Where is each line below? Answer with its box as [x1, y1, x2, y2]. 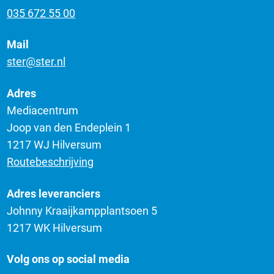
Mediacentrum [7, 103, 79, 117]
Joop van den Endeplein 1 [7, 120, 131, 134]
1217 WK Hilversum [7, 221, 103, 234]
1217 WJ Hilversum [7, 138, 102, 151]
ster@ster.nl [7, 55, 66, 68]
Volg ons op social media [7, 253, 130, 266]
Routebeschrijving [7, 155, 94, 168]
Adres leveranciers [7, 187, 101, 200]
